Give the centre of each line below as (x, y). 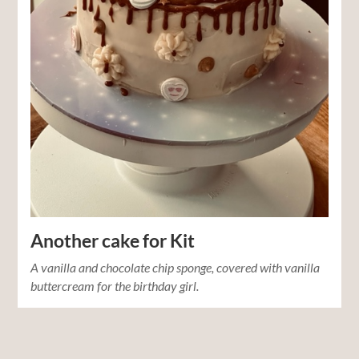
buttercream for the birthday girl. (115, 286)
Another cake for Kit (113, 241)
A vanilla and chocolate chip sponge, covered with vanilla (175, 268)
